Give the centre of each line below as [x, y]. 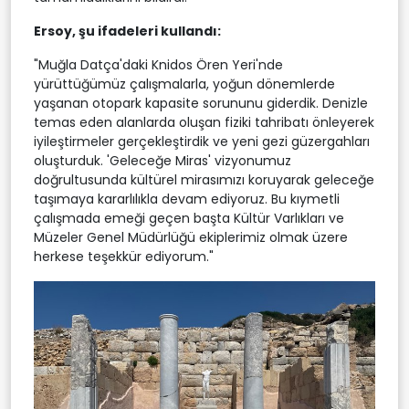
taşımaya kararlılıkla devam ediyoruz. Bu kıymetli [187, 199]
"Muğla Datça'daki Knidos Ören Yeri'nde [158, 64]
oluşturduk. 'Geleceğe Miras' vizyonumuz [163, 160]
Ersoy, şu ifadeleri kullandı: [127, 31]
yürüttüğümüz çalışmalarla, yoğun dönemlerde [184, 84]
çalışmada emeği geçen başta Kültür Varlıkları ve [189, 218]
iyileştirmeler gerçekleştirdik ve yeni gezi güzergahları [202, 141]
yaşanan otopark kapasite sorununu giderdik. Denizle [201, 103]
